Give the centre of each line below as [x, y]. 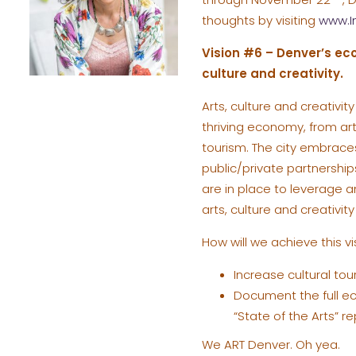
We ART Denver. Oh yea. [271, 345]
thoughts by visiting [260, 20]
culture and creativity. [272, 73]
